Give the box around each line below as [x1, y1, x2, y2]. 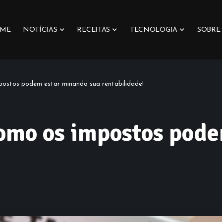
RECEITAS [77, 26, 111, 34]
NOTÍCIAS [22, 26, 57, 34]
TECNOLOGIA [129, 26, 178, 34]
